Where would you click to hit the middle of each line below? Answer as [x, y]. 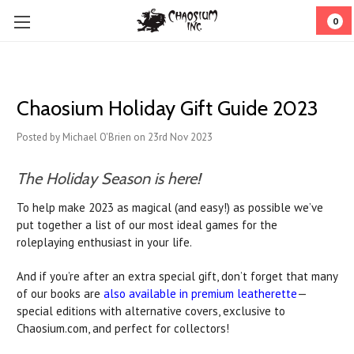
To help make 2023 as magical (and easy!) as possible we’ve [170, 207]
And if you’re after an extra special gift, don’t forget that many [177, 276]
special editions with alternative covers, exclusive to [151, 311]
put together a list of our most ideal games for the [147, 224]
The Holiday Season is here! [109, 179]
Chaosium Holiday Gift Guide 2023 [168, 108]
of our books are [60, 293]
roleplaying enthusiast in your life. [104, 242]
